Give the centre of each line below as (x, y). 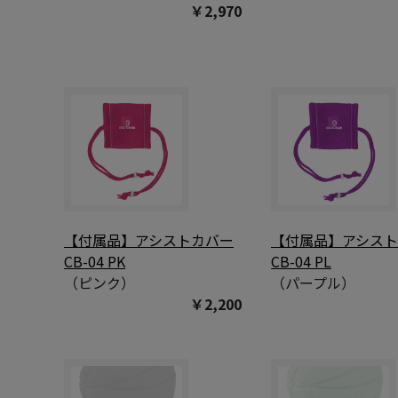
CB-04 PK (95, 262)
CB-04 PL (301, 262)
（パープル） (313, 283)
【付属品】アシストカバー (149, 240)
